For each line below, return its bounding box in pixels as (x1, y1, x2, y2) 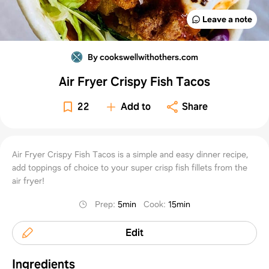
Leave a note (202, 13, 252, 25)
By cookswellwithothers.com (87, 51, 198, 62)
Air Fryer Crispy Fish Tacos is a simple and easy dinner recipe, (12, 148, 249, 160)
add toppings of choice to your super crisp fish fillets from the (12, 162, 247, 173)
